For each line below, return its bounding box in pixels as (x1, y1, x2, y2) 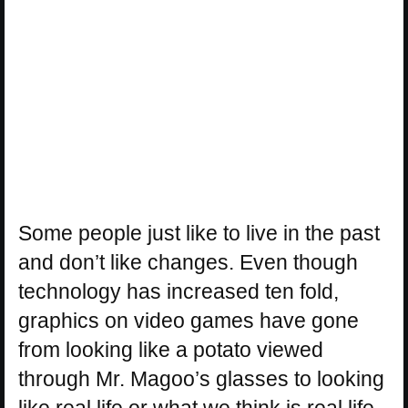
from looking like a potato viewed (18, 338, 323, 362)
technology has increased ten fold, (18, 280, 339, 304)
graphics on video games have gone (18, 309, 359, 333)
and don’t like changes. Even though (18, 250, 358, 275)
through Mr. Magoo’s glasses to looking (18, 367, 384, 392)
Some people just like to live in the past (18, 221, 380, 246)
